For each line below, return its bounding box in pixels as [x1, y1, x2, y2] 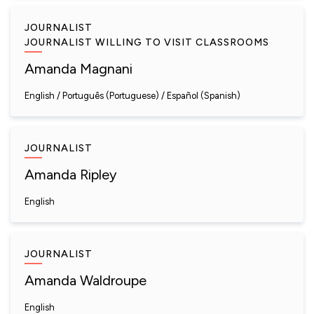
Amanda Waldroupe [25, 272, 146, 289]
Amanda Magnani [25, 60, 132, 77]
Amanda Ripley [25, 166, 117, 183]
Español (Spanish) [167, 90, 240, 101]
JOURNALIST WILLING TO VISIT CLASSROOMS [25, 36, 269, 48]
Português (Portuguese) [62, 90, 159, 101]
